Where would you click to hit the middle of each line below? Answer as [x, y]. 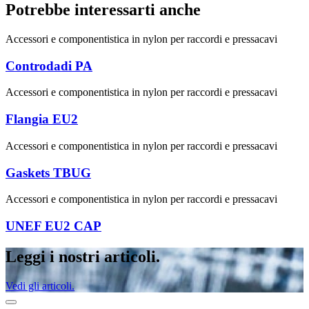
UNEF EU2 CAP [53, 226]
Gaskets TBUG [48, 172]
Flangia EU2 [42, 119]
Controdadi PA [49, 66]
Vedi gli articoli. [40, 286]
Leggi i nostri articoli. [83, 256]
